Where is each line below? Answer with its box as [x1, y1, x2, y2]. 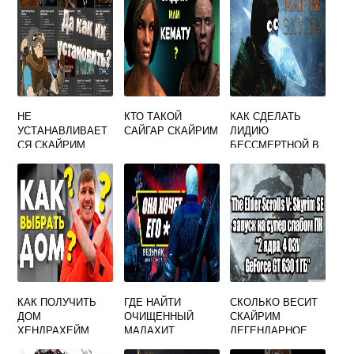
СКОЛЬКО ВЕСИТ [230, 294, 318, 309]
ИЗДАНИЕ [230, 337, 280, 352]
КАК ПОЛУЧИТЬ [17, 294, 97, 309]
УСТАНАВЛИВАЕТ [17, 122, 108, 137]
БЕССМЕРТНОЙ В [230, 137, 320, 152]
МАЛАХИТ [123, 322, 175, 337]
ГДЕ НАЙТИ [123, 294, 181, 309]
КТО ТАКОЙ [123, 108, 182, 123]
